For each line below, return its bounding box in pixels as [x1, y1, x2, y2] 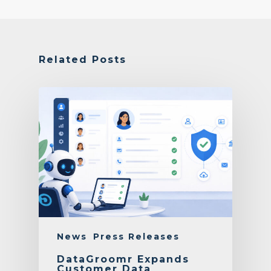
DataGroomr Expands [57, 253, 189, 266]
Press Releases [93, 231, 180, 243]
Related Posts [39, 54, 126, 66]
